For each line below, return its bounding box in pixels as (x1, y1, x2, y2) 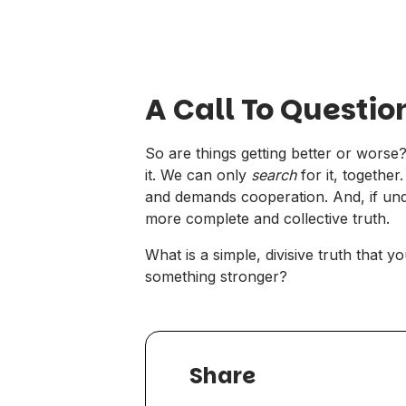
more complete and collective (145, 208, 353, 227)
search (251, 165, 301, 184)
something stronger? (145, 266, 287, 285)
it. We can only (145, 165, 251, 184)
